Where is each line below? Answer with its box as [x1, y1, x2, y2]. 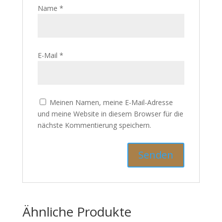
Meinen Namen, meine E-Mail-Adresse [49, 63, 173, 73]
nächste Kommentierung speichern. [37, 86, 151, 96]
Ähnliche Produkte [22, 168, 131, 186]
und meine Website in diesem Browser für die [37, 75, 183, 84]
